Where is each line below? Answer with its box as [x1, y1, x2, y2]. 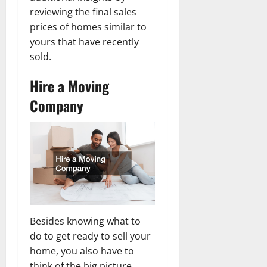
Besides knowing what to [30, 214, 141, 228]
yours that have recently [30, 35, 139, 48]
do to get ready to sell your [30, 229, 151, 243]
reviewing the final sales [30, 5, 136, 18]
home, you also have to [30, 244, 134, 257]
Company [30, 94, 83, 116]
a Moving [58, 74, 109, 97]
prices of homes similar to [30, 20, 147, 33]
